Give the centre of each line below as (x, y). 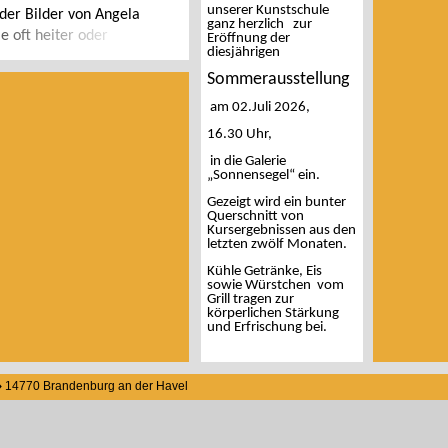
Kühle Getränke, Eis (264, 271)
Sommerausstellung (278, 79)
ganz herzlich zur (259, 24)
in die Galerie (246, 161)
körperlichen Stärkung (274, 313)
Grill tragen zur (250, 299)
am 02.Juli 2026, (260, 107)
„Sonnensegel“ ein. (263, 175)
